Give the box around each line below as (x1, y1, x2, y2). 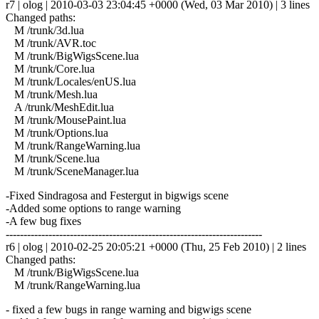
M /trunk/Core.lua (6, 62, 95, 75)
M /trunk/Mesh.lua (6, 88, 98, 100)
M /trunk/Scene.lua (6, 152, 100, 164)
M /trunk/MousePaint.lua (6, 113, 126, 126)
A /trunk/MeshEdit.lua (6, 100, 114, 113)
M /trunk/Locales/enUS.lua (6, 75, 136, 88)
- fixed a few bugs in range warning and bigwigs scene (6, 303, 251, 315)
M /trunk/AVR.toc (6, 36, 96, 49)
